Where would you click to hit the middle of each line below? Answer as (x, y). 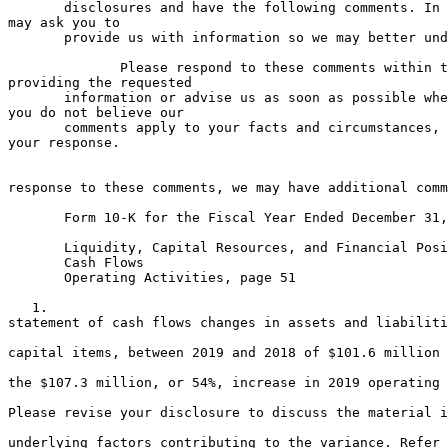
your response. (64, 142)
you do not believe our (96, 112)
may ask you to (64, 22)
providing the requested (100, 82)
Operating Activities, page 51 (152, 277)
